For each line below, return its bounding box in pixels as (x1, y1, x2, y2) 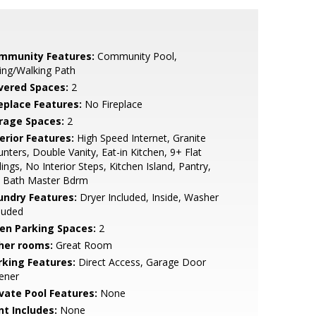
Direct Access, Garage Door (75, 255, 206, 269)
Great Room (52, 238, 112, 252)
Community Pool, (94, 49, 177, 63)
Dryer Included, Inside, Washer (76, 190, 219, 204)
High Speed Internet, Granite (73, 131, 206, 145)
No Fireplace (81, 97, 142, 111)
